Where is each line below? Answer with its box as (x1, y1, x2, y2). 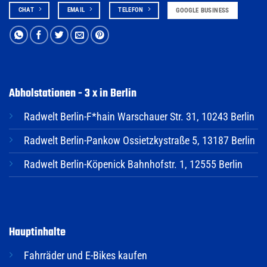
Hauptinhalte (9, 223, 66, 241)
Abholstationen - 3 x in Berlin (9, 84, 136, 103)
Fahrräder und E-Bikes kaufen (24, 250, 147, 262)
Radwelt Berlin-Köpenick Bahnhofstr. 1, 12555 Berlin (24, 158, 243, 170)
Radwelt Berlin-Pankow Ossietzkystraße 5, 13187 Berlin (24, 134, 255, 147)
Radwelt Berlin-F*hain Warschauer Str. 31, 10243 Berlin (24, 110, 254, 123)
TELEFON (118, 6, 144, 14)
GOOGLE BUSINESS (176, 6, 229, 14)
